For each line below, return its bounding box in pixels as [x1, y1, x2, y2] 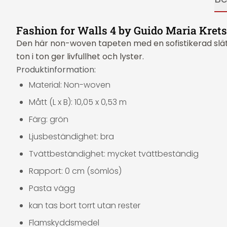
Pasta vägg [29, 182, 75, 194]
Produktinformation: [16, 64, 96, 75]
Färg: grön [29, 113, 68, 125]
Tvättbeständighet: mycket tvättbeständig [29, 148, 199, 160]
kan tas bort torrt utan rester [29, 200, 140, 211]
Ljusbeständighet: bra [29, 131, 114, 142]
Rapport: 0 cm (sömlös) [29, 165, 122, 177]
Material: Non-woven [29, 79, 110, 91]
